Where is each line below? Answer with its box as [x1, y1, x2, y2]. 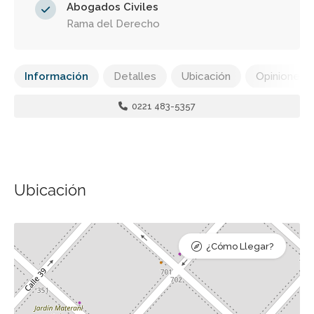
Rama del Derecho [67, 18, 160, 30]
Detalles [114, 70, 156, 83]
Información [25, 70, 88, 83]
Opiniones [256, 70, 306, 83]
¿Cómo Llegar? [206, 241, 273, 252]
